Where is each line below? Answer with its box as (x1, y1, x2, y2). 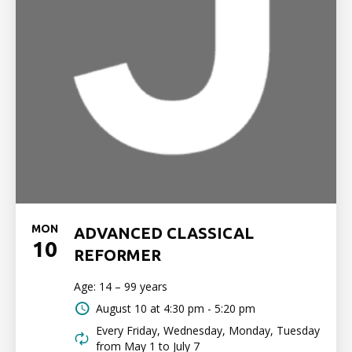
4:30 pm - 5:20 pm (163, 301, 255, 316)
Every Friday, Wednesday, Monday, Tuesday (96, 323, 320, 338)
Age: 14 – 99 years (74, 279, 167, 294)
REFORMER (74, 246, 161, 264)
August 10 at (96, 301, 160, 316)
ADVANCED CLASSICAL (74, 224, 254, 242)
